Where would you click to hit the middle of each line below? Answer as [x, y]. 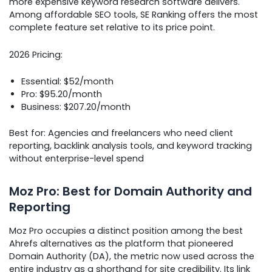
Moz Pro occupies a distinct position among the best [126, 230]
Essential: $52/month [67, 81]
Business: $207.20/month [76, 107]
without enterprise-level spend [76, 158]
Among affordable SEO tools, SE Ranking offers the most [134, 15]
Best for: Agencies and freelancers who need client [121, 133]
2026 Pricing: [36, 54]
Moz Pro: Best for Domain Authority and [131, 191]
